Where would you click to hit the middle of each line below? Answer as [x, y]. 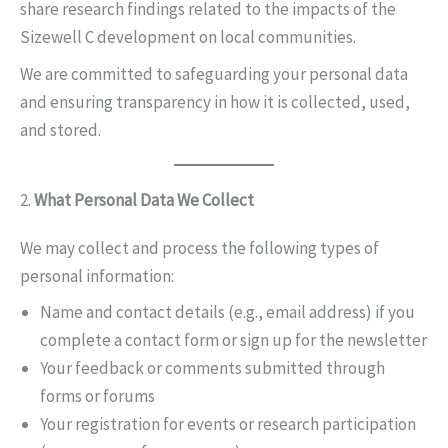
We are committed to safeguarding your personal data [214, 73]
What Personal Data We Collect [144, 199]
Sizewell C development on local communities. [188, 37]
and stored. [60, 129]
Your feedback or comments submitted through [212, 368]
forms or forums [97, 396]
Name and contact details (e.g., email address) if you [227, 312]
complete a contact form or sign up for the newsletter [233, 340]
